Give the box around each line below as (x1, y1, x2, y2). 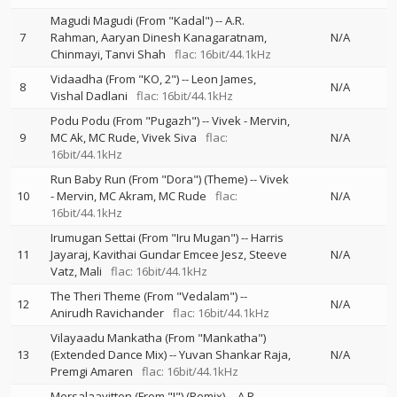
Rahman (51, 29, 96, 45)
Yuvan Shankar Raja (179, 346, 288, 362)
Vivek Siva (142, 129, 197, 145)
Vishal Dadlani (51, 88, 128, 104)
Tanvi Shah (105, 46, 166, 62)
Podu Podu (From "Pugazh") (51, 113, 199, 128)
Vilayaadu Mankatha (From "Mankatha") (51, 330, 266, 346)
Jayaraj (51, 246, 88, 262)
